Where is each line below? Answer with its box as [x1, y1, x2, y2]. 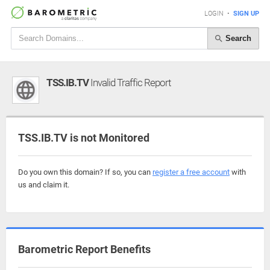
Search [223, 33, 251, 43]
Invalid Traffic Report [89, 77, 171, 89]
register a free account [152, 168, 230, 177]
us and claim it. [18, 180, 69, 189]
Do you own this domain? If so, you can [18, 168, 152, 177]
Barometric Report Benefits [18, 243, 151, 256]
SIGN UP [233, 10, 259, 17]
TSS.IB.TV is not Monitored [18, 131, 149, 144]
